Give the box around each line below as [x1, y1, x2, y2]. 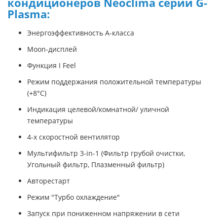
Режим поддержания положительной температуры [27, 76, 201, 86]
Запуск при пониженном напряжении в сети [27, 208, 180, 218]
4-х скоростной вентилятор [27, 132, 120, 142]
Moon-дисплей [27, 44, 77, 54]
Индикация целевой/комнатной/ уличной [27, 104, 169, 114]
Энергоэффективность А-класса [27, 28, 134, 37]
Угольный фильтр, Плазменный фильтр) [27, 159, 164, 169]
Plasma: [7, 6, 50, 22]
